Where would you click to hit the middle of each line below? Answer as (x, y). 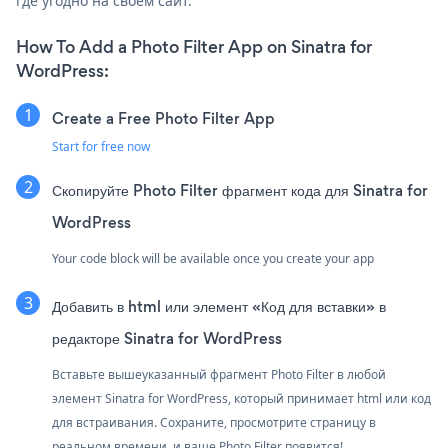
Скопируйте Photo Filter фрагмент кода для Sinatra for (240, 190)
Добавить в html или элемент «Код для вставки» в (219, 306)
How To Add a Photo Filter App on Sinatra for (194, 46)
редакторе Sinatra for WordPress (167, 338)
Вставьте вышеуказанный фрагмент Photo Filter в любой (219, 374)
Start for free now (101, 146)
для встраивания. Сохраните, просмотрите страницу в (214, 422)
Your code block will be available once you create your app (213, 258)
